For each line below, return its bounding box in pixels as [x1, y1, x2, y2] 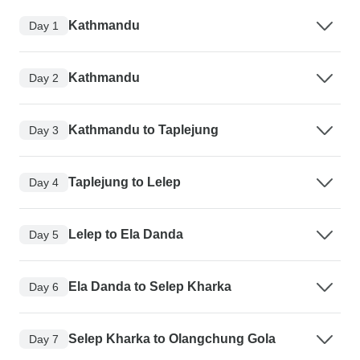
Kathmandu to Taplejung [68, 123, 219, 137]
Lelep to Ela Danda [68, 227, 183, 242]
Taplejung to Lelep [68, 175, 181, 190]
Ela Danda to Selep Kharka [68, 280, 231, 294]
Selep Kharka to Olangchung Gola [68, 332, 276, 346]
